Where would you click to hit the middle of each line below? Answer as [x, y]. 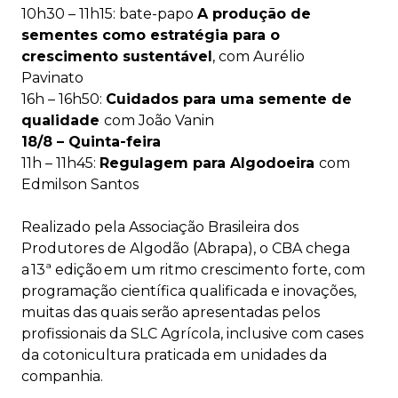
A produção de [254, 14]
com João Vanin [159, 120]
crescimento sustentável [117, 56]
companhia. [62, 376]
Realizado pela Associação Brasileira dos [160, 227]
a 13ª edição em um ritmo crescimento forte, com [193, 270]
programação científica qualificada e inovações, [189, 291]
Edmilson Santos [80, 184]
